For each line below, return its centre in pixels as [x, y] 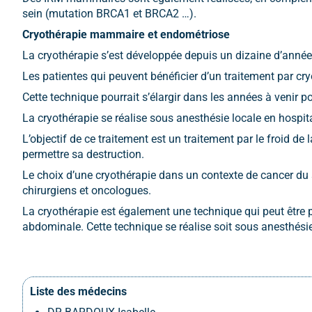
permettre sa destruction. [83, 154]
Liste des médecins [78, 291]
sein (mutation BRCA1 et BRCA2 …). [109, 14]
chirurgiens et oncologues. [87, 190]
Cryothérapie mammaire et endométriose [126, 34]
